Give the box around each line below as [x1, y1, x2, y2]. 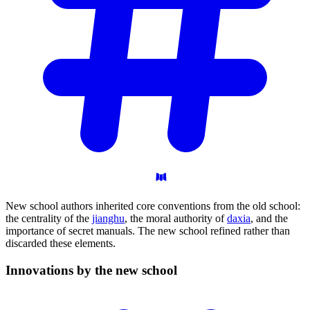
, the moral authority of [125, 212, 227, 224]
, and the [250, 212, 288, 224]
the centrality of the [6, 212, 92, 224]
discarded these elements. [6, 237, 116, 249]
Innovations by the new [6, 262, 142, 277]
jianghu [92, 212, 125, 224]
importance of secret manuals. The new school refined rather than [6, 225, 290, 237]
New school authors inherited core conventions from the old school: [6, 200, 300, 212]
